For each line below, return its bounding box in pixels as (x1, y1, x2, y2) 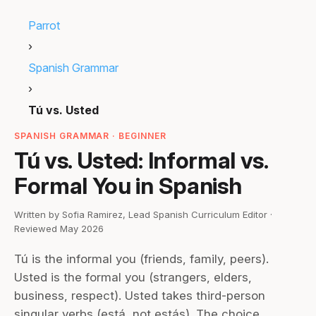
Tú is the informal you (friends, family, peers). (14, 252, 269, 266)
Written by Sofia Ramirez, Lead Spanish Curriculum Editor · (14, 209, 272, 220)
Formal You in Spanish (14, 172, 242, 200)
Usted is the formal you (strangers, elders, (14, 270, 252, 284)
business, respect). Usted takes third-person (14, 288, 265, 303)
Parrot (28, 18, 60, 32)
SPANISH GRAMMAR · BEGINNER (14, 130, 166, 141)
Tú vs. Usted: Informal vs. (14, 147, 268, 174)
